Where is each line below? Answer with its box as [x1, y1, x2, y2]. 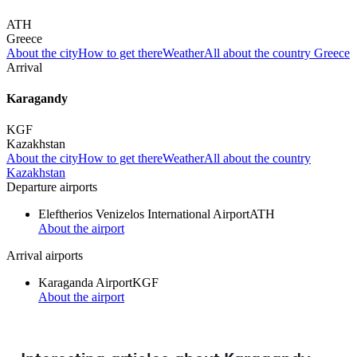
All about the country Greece [204, 45, 350, 60]
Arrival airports [6, 249, 83, 263]
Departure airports [6, 180, 97, 194]
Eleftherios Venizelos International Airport [38, 207, 249, 222]
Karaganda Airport [38, 276, 132, 290]
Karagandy [6, 91, 68, 105]
